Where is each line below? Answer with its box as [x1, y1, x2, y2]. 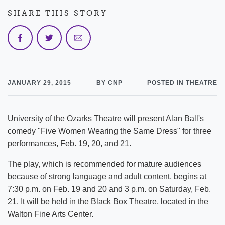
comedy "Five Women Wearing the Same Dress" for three [8, 127, 211, 135]
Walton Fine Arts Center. [8, 210, 93, 218]
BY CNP [96, 79, 123, 86]
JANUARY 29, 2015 [8, 79, 71, 86]
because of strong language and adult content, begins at [8, 172, 206, 181]
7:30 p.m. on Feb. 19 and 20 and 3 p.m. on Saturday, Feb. [8, 185, 211, 193]
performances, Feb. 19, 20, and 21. [8, 139, 131, 148]
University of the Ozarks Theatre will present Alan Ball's [8, 114, 204, 123]
